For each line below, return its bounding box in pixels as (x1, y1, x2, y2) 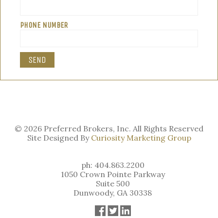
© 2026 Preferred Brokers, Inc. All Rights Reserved (15, 123, 203, 133)
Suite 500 (95, 178, 130, 188)
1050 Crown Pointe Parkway (60, 169, 165, 179)
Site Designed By (27, 132, 91, 143)
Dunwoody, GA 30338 (73, 187, 152, 198)
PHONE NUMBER (20, 20, 68, 30)
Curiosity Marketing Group (91, 132, 191, 143)
